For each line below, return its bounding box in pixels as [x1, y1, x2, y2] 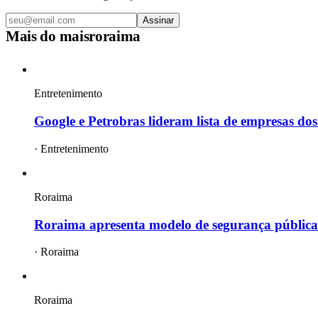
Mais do [6, 28, 60, 45]
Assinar [143, 15, 174, 26]
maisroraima [59, 28, 141, 45]
